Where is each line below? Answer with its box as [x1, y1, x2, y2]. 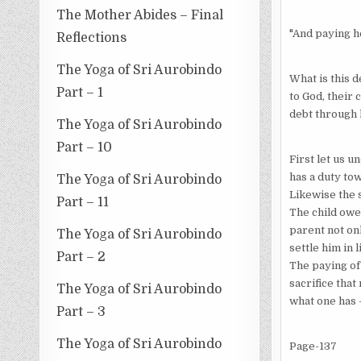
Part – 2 [56, 249, 106, 264]
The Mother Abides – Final [56, 7, 224, 23]
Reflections [56, 30, 127, 45]
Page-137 [288, 340, 337, 352]
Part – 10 [56, 139, 113, 155]
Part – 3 [56, 304, 106, 319]
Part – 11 [56, 194, 110, 210]
